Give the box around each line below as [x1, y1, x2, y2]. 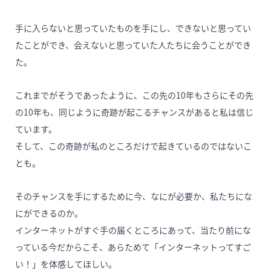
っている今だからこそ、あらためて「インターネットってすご [15, 241, 251, 253]
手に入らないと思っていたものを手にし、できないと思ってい [15, 22, 251, 34]
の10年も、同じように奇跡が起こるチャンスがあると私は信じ [15, 106, 253, 119]
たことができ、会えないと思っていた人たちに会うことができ [15, 39, 251, 51]
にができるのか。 [15, 207, 83, 220]
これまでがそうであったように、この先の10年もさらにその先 [15, 89, 253, 102]
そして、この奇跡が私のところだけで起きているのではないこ [15, 140, 252, 152]
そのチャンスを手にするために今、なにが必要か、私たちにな [15, 190, 252, 203]
